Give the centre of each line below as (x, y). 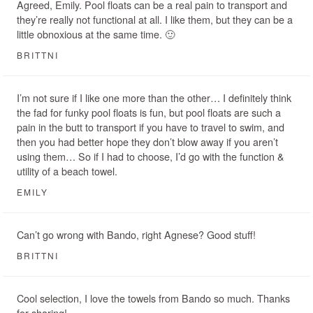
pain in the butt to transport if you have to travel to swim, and (151, 127)
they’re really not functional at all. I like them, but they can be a (155, 20)
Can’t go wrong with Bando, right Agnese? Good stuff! (136, 235)
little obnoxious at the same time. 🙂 (96, 34)
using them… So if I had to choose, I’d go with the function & (151, 156)
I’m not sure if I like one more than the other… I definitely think (154, 98)
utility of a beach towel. (67, 171)
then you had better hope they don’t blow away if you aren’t (147, 142)
